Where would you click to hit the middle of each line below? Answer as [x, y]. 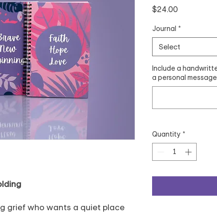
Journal [164, 29]
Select [169, 47]
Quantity [166, 134]
